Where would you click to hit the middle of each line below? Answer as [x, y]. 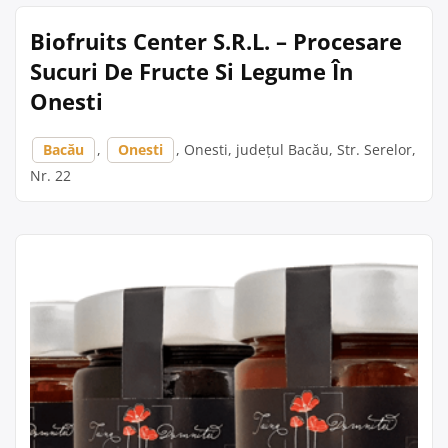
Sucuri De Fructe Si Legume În [191, 71]
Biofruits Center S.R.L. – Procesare [216, 41]
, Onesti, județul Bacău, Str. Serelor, [296, 149]
